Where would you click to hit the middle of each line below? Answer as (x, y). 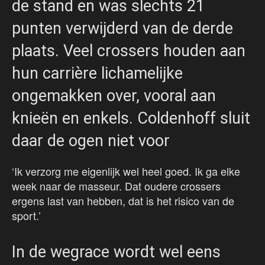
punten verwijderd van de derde (122, 29)
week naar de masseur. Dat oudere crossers (116, 186)
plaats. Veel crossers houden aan (129, 51)
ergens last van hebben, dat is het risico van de (123, 201)
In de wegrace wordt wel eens (116, 252)
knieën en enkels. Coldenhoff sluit (131, 119)
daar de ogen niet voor (91, 141)
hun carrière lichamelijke (97, 74)
